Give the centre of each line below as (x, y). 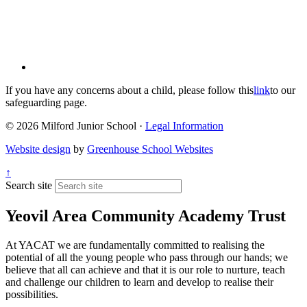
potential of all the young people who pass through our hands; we (147, 257)
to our (283, 90)
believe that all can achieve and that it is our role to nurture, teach (145, 269)
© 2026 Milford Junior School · (75, 126)
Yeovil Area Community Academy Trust (146, 216)
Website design (38, 149)
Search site (29, 186)
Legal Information (184, 126)
